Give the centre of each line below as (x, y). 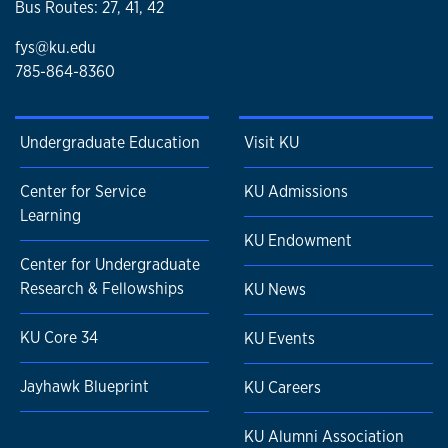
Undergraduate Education (110, 143)
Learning (50, 216)
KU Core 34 (59, 338)
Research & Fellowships (102, 289)
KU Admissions (296, 192)
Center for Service (83, 192)
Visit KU (271, 143)
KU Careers (282, 388)
